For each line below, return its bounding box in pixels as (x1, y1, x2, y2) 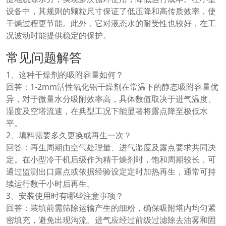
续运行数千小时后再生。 (6, 178, 95, 190)
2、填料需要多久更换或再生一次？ (6, 130, 132, 141)
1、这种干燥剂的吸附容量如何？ (6, 69, 124, 81)
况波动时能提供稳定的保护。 (6, 30, 111, 41)
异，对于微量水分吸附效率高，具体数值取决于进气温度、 (6, 93, 216, 105)
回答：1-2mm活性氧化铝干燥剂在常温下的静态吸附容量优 (6, 81, 218, 93)
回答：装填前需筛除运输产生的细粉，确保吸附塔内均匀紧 (6, 202, 216, 214)
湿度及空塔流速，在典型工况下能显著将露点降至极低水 (6, 105, 208, 117)
